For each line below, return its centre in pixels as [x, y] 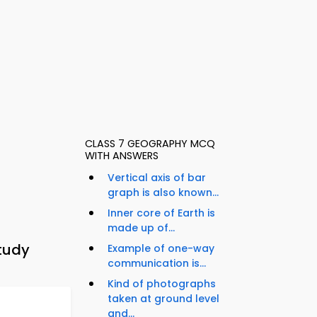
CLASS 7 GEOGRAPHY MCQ [150, 144]
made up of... [141, 228]
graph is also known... [163, 193]
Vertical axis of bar [157, 178]
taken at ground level [163, 299]
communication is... [157, 264]
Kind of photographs [162, 284]
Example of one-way [161, 249]
